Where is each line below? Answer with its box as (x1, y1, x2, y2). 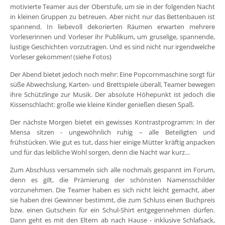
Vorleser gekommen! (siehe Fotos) (10, 52, 111, 62)
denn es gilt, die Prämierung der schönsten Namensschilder (10, 175, 215, 185)
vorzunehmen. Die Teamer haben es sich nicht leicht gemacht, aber (10, 185, 215, 195)
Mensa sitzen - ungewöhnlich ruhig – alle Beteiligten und (10, 128, 215, 137)
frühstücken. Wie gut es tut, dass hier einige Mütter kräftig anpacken (10, 138, 215, 147)
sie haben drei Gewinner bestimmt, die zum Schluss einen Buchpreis (10, 195, 215, 205)
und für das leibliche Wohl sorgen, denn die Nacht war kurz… (10, 148, 190, 157)
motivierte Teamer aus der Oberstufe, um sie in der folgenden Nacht (10, 2, 215, 12)
